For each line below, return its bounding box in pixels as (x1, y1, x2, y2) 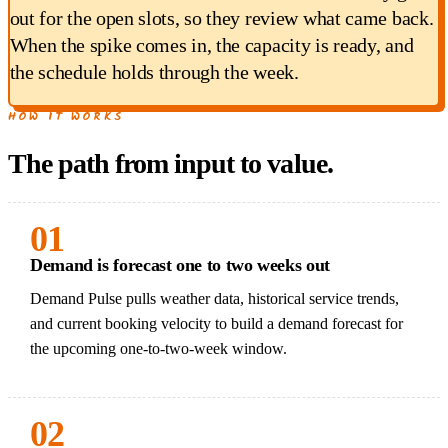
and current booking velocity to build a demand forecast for (30, 315, 403, 333)
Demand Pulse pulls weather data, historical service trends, (30, 290, 399, 308)
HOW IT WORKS (8, 107, 123, 126)
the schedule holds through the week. (9, 60, 299, 83)
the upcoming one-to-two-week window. (30, 340, 287, 358)
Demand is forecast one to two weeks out (30, 255, 330, 276)
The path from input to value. (8, 148, 333, 180)
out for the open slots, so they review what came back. (9, 6, 434, 29)
